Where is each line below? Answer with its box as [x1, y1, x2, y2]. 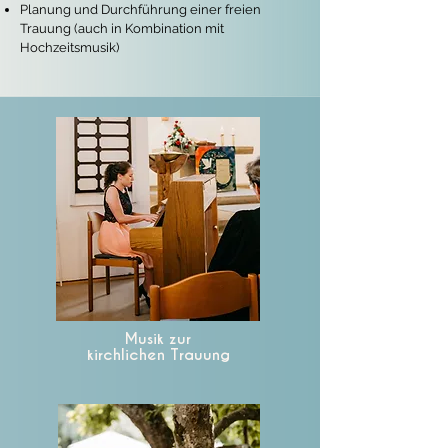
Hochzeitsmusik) [20, 40, 119, 55]
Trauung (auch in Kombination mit [20, 21, 224, 36]
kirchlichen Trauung [86, 345, 230, 364]
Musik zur [125, 329, 191, 348]
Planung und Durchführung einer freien [20, 2, 261, 17]
